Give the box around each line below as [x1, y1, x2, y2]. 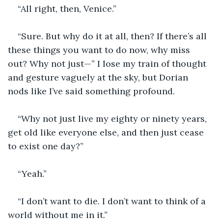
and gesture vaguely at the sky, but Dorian [8, 71, 191, 83]
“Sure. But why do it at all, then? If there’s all [18, 30, 209, 42]
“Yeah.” [18, 167, 47, 179]
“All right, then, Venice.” [18, 2, 116, 14]
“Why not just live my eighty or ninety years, [18, 112, 209, 124]
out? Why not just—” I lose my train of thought [8, 57, 209, 69]
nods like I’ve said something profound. [8, 85, 175, 97]
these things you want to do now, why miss [8, 44, 192, 55]
